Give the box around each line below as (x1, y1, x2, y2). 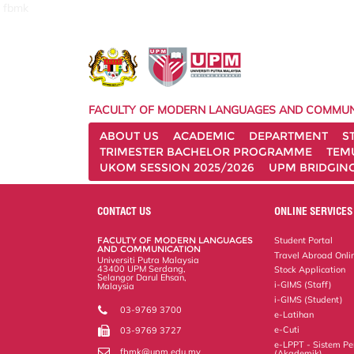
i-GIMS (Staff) (274, 279, 333, 291)
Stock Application (274, 264, 346, 276)
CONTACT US (97, 204, 152, 217)
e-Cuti (274, 323, 300, 335)
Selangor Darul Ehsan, (97, 271, 187, 283)
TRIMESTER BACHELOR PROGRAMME (100, 145, 312, 159)
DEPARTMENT (249, 129, 328, 143)
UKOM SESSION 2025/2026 (100, 160, 254, 175)
